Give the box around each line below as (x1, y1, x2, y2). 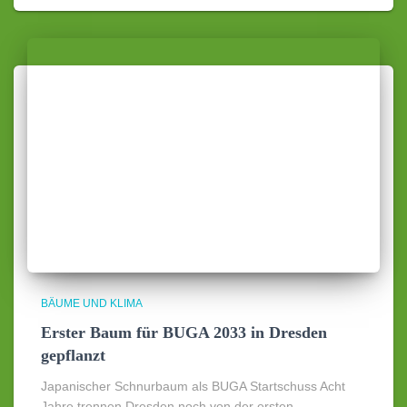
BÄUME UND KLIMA (41, 297, 143, 311)
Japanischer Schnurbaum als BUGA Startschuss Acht (41, 379, 345, 394)
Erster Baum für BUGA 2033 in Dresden (41, 323, 327, 342)
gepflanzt (41, 346, 105, 365)
